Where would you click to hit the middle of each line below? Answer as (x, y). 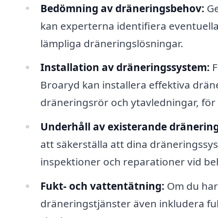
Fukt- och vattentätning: (102, 186)
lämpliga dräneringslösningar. (112, 43)
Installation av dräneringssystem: (125, 67)
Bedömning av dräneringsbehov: (122, 8)
